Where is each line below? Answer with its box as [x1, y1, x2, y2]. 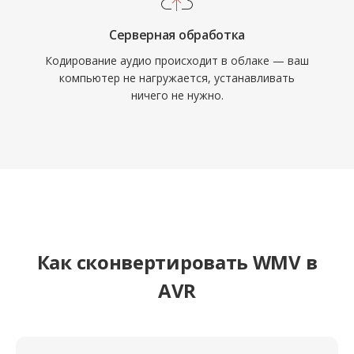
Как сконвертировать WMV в [36, 249, 318, 275]
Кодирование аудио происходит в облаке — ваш [45, 53, 309, 68]
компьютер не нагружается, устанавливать [59, 70, 295, 85]
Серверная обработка [109, 26, 245, 43]
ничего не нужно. [130, 88, 224, 103]
